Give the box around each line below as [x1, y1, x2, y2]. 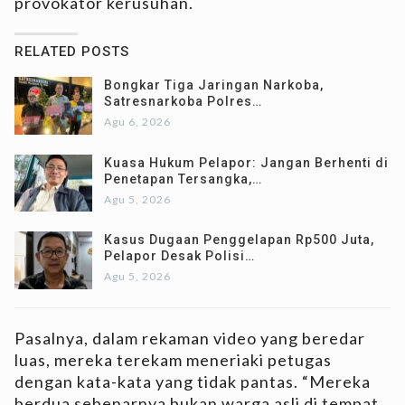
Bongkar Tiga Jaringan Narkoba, [104, 77, 324, 92]
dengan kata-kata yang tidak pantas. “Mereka [14, 371, 371, 391]
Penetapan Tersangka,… [104, 171, 262, 186]
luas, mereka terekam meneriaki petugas [14, 349, 332, 370]
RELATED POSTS [14, 42, 129, 60]
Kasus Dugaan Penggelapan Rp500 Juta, [104, 232, 374, 248]
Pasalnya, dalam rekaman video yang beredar [14, 327, 365, 348]
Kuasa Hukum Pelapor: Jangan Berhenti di [104, 155, 389, 170]
